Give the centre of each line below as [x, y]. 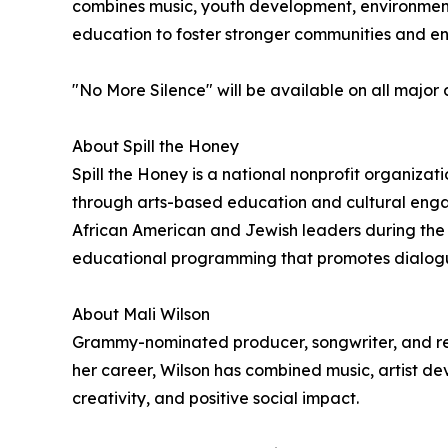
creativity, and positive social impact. [215, 398]
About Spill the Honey [155, 146]
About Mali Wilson [141, 314]
